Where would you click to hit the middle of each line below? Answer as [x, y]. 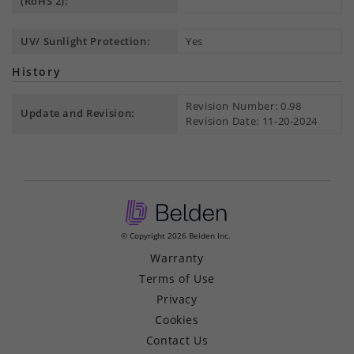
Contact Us [177, 340]
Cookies [177, 320]
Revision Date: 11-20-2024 [252, 121]
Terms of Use [177, 279]
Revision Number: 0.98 [244, 106]
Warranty [177, 258]
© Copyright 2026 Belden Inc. [176, 235]
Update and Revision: [78, 113]
